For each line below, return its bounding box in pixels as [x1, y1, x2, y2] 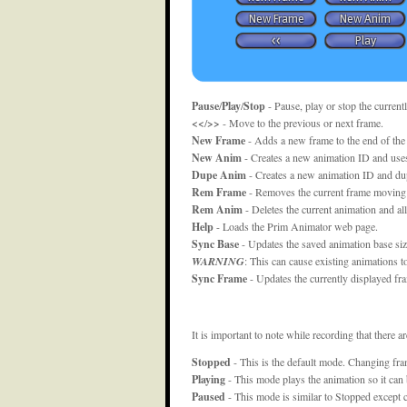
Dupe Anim [192, 166, 246, 183]
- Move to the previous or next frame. [220, 114, 383, 130]
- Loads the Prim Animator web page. [213, 218, 378, 233]
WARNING [192, 253, 244, 269]
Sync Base [192, 235, 239, 252]
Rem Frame [192, 184, 246, 200]
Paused [192, 388, 225, 404]
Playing [192, 371, 225, 387]
